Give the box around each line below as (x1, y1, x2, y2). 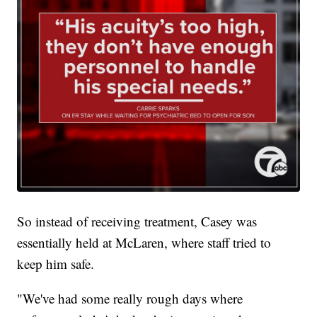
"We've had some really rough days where (17, 289, 243, 307)
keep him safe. (17, 254, 95, 272)
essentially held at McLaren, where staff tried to (17, 233, 272, 251)
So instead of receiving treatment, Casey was (17, 212, 258, 230)
